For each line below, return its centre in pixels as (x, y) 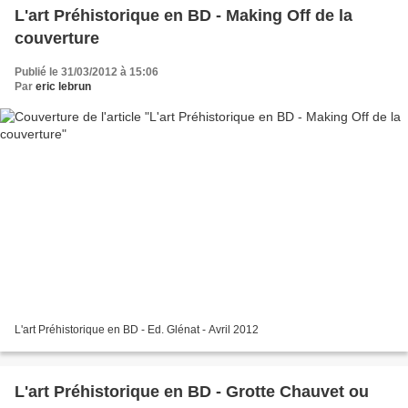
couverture (57, 38)
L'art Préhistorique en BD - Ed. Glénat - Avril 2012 (137, 330)
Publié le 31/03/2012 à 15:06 (87, 71)
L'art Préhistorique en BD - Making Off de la (184, 15)
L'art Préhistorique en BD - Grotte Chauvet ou (192, 392)
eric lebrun (63, 86)
